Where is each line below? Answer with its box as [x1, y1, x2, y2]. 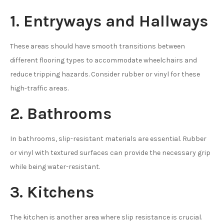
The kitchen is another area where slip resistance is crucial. [10, 212, 202, 221]
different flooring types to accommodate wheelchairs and [10, 55, 197, 64]
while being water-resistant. [10, 162, 100, 171]
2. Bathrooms [10, 104, 111, 123]
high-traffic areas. [10, 83, 68, 92]
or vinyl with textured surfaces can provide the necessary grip [10, 148, 210, 157]
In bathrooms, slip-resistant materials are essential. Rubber [10, 134, 206, 143]
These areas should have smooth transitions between [10, 41, 185, 50]
